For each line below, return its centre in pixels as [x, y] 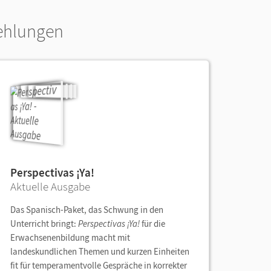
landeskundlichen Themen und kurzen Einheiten [100, 251]
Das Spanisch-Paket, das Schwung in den [87, 210]
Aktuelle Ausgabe [50, 186]
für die [152, 224]
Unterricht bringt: [44, 224]
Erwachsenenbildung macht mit [70, 237]
